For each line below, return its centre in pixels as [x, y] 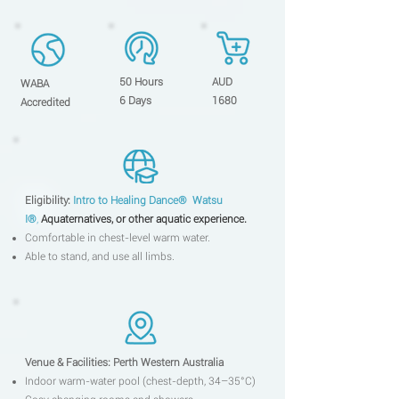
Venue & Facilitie [64, 362]
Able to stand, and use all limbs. [101, 256]
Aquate [57, 219]
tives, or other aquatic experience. [168, 219]
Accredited [45, 102]
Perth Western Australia [167, 362]
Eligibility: [49, 200]
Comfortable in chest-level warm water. [118, 238]
